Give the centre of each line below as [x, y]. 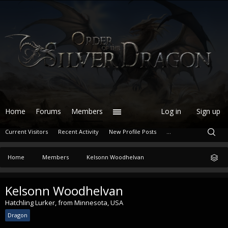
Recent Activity [78, 132]
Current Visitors [26, 132]
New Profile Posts [133, 132]
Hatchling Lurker [30, 203]
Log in [171, 111]
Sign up [208, 111]
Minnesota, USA [99, 203]
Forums [48, 111]
